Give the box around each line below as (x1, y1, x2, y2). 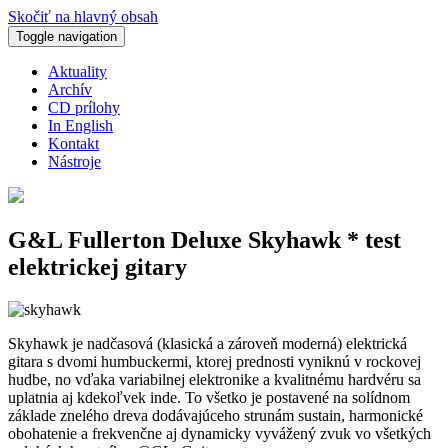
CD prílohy (48, 99, 120, 116)
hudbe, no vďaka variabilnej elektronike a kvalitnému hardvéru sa (8, 370, 421, 388)
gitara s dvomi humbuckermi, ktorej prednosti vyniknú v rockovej (8, 352, 421, 370)
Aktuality (48, 63, 107, 80)
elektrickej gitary (8, 253, 187, 280)
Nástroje (48, 153, 101, 170)
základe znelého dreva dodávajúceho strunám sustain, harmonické (8, 406, 423, 424)
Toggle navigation (16, 29, 117, 44)
